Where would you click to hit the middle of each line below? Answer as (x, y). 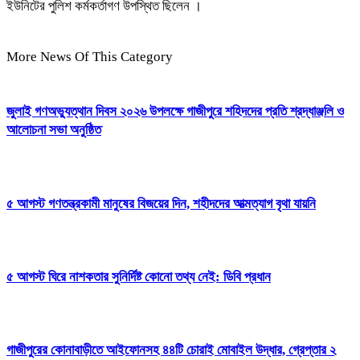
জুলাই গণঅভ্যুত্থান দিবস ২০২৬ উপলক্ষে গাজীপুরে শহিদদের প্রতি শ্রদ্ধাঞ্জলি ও (175, 112)
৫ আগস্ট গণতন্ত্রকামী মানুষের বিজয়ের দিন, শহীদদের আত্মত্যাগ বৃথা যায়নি (161, 203)
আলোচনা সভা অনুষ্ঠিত (54, 130)
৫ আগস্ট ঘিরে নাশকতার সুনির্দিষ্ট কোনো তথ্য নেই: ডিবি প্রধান (139, 276)
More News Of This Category (90, 56)
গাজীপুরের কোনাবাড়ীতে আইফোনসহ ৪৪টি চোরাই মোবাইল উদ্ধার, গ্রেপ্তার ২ (171, 350)
